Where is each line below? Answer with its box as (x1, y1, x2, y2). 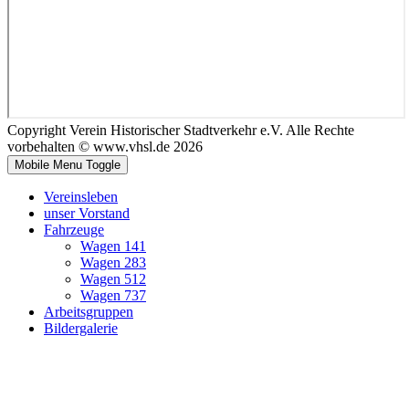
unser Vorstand (44, 205, 130, 222)
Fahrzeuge (44, 222, 104, 238)
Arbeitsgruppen (44, 304, 133, 320)
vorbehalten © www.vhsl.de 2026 (7, 139, 203, 155)
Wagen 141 (80, 238, 146, 255)
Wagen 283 (80, 255, 146, 271)
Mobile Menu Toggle (15, 158, 121, 173)
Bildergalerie (44, 320, 118, 337)
